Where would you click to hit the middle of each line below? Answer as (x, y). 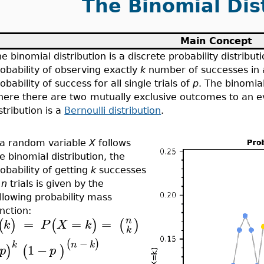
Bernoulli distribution (113, 110)
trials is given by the (56, 184)
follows (113, 143)
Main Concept (216, 41)
